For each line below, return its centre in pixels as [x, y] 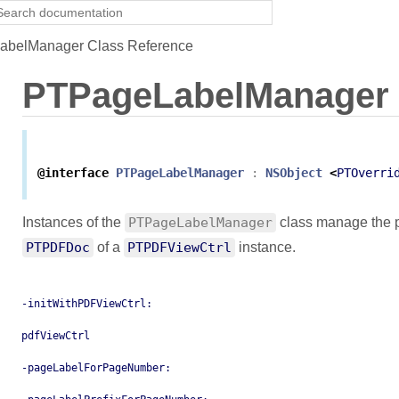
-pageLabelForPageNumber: [96, 368]
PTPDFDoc [58, 248]
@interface [73, 173]
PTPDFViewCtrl [179, 248]
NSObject [294, 173]
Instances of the [73, 223]
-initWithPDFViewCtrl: [87, 304]
